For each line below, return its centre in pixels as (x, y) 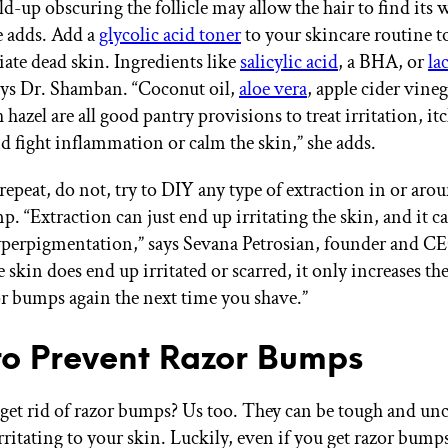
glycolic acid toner (170, 34)
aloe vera (273, 88)
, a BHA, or (383, 61)
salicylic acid (289, 61)
